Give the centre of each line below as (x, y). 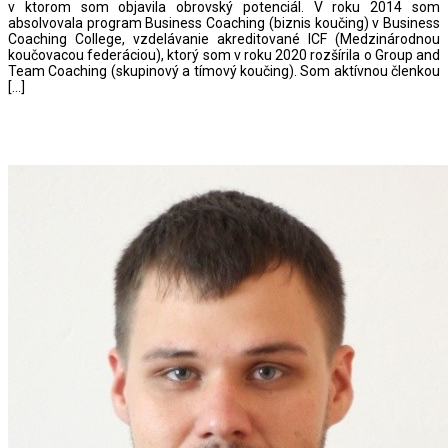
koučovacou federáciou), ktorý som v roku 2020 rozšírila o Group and (224, 54)
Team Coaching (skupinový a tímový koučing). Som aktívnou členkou (224, 70)
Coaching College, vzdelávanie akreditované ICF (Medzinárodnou (224, 38)
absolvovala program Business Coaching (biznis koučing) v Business (224, 22)
